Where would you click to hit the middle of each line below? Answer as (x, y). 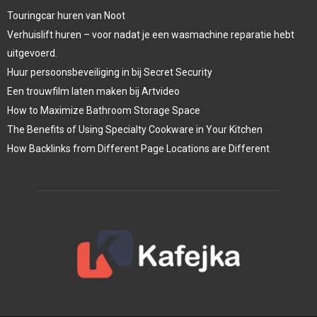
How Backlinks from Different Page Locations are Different (138, 149)
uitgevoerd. (32, 53)
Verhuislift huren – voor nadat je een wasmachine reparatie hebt (151, 35)
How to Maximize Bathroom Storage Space (104, 111)
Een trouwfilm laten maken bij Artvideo (93, 92)
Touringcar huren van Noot (66, 16)
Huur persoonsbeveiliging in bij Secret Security (110, 73)
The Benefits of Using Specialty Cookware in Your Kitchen (135, 130)
